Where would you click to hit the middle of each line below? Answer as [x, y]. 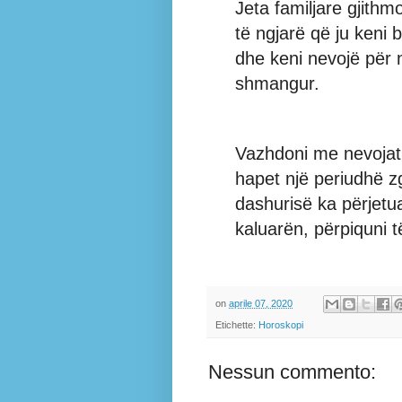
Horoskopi [281, 325]
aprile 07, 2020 [261, 304]
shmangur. [277, 84]
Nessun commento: [292, 372]
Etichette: [237, 325]
